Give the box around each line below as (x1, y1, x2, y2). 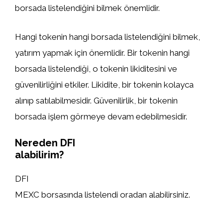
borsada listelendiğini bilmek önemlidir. (15, 3, 160, 13)
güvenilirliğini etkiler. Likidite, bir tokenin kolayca (15, 79, 194, 90)
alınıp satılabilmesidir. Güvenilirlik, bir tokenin (15, 95, 178, 106)
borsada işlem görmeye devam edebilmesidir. (15, 111, 187, 121)
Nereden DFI (15, 137, 75, 149)
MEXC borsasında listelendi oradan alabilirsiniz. (15, 190, 190, 200)
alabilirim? (15, 149, 64, 161)
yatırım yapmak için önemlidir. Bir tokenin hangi (15, 47, 190, 58)
